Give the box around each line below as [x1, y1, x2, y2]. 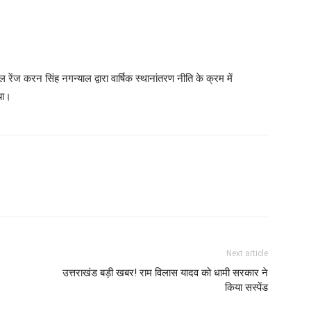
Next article [226, 249, 268, 258]
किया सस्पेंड [225, 281, 268, 294]
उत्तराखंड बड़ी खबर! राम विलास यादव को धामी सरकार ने [62, 267, 268, 279]
